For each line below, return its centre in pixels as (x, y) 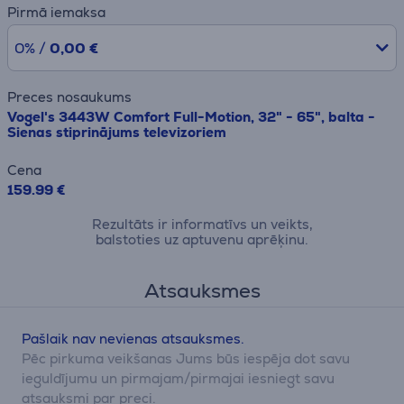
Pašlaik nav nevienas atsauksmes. (133, 339)
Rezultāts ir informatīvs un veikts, (202, 224)
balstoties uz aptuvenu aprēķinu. (202, 239)
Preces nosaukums (69, 97)
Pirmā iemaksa (56, 12)
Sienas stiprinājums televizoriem (117, 132)
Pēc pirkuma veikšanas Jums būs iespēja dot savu (186, 358)
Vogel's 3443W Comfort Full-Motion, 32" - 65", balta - (191, 117)
